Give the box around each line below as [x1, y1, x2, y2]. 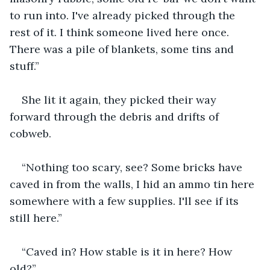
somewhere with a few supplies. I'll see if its [10, 193, 242, 208]
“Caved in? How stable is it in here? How [22, 244, 235, 259]
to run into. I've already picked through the [10, 8, 238, 22]
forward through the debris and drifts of [10, 109, 222, 124]
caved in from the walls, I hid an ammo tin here [10, 177, 257, 191]
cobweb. [10, 126, 51, 140]
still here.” [10, 210, 62, 225]
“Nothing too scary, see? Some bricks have [22, 160, 245, 174]
